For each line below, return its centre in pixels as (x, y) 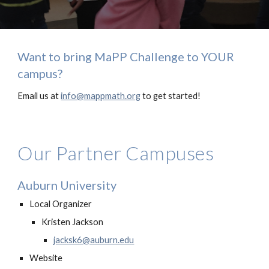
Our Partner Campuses (116, 153)
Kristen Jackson (73, 222)
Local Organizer (61, 204)
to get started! (171, 96)
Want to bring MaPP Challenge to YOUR (126, 56)
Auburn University (67, 185)
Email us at (39, 96)
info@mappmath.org (101, 96)
